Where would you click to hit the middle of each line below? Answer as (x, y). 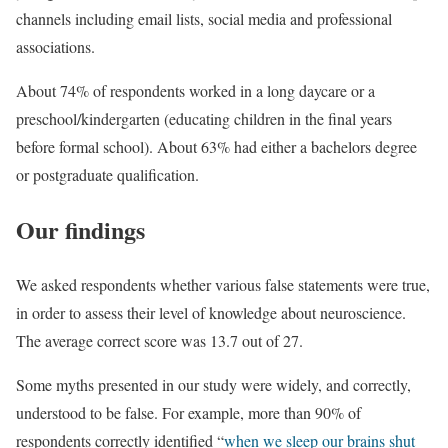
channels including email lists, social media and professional (204, 18)
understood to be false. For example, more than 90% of (188, 412)
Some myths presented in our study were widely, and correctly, (213, 384)
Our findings (80, 229)
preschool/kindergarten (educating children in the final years (204, 118)
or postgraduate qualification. (107, 174)
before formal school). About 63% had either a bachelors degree (216, 146)
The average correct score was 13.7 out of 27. (159, 340)
